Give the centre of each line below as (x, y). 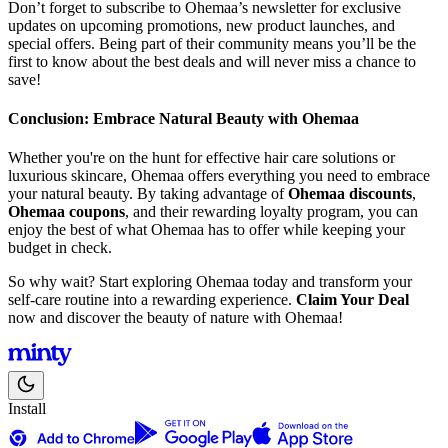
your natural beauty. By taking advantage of (148, 194)
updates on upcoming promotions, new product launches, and (201, 25)
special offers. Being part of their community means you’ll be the (212, 43)
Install (27, 409)
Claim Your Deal (352, 300)
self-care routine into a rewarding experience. (152, 300)
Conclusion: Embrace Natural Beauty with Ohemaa (183, 118)
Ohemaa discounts (350, 194)
